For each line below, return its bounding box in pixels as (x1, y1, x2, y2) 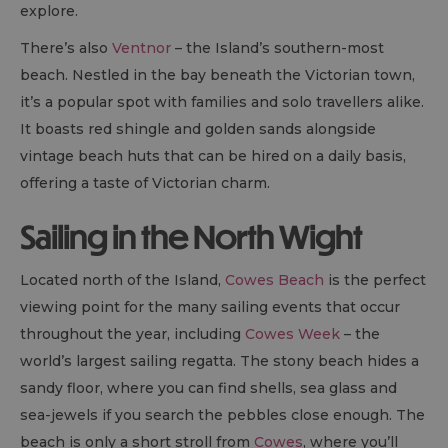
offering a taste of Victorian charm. (20, 174, 270, 193)
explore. (20, 2, 78, 21)
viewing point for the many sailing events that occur (20, 298, 400, 317)
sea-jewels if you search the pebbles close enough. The (20, 406, 425, 425)
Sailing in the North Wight (20, 217, 362, 257)
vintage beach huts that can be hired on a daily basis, (20, 147, 406, 166)
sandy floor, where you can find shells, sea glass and (20, 379, 397, 398)
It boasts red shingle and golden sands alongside (20, 120, 376, 139)
